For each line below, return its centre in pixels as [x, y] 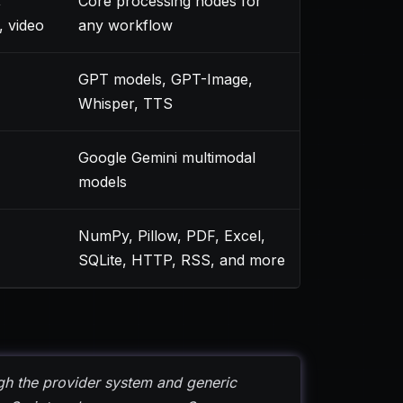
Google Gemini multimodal [167, 157]
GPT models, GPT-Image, [166, 79]
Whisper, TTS [125, 103]
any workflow [125, 25]
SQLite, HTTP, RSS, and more [182, 260]
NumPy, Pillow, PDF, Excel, [172, 236]
